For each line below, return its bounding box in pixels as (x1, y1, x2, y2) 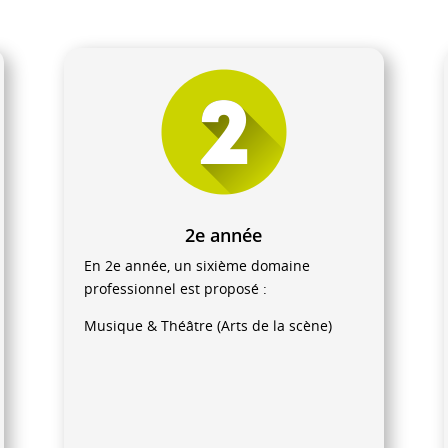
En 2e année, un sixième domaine (83, 256, 310, 276)
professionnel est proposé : (83, 279, 267, 299)
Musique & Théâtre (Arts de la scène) (83, 316, 332, 336)
